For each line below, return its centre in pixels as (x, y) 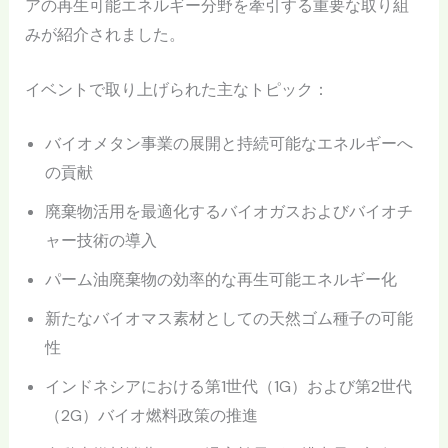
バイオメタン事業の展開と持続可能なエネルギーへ (228, 144)
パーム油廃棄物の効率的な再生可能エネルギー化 (220, 280)
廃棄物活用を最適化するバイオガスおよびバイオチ (228, 212)
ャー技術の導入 (100, 241)
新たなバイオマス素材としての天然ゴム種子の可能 (228, 319)
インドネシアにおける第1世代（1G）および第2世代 (228, 387)
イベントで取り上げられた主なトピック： (176, 89)
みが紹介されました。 (104, 35)
